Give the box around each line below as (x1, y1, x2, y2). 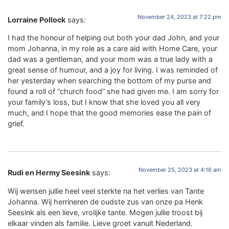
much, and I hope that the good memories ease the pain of (8, 108, 211, 117)
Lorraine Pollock (8, 15, 65, 24)
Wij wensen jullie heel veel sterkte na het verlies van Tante (8, 186, 204, 195)
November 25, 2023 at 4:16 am (139, 166, 221, 174)
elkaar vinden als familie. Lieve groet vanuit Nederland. (8, 218, 193, 227)
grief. (8, 119, 25, 128)
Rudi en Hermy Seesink (8, 168, 90, 177)
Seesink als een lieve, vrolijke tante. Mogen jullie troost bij (8, 208, 202, 217)
